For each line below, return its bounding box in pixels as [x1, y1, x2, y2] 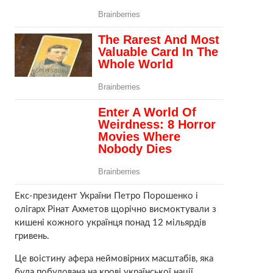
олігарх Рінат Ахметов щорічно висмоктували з [14, 204, 216, 214]
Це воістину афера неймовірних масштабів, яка [14, 253, 213, 263]
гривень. [14, 231, 49, 241]
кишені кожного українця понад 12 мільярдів [14, 218, 206, 227]
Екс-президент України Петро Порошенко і [14, 191, 198, 200]
